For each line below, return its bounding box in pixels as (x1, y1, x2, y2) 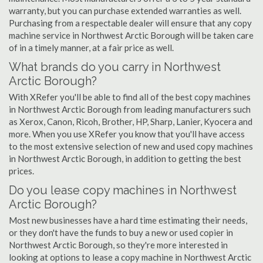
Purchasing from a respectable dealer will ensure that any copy (9, 18, 252, 28)
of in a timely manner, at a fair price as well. (9, 42, 174, 53)
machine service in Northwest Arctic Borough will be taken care (9, 30, 254, 41)
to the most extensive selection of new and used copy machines (9, 141, 253, 151)
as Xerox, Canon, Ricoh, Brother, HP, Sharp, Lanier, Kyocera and (9, 116, 252, 127)
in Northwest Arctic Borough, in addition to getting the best (9, 153, 241, 164)
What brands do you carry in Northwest (9, 60, 221, 74)
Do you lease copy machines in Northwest (9, 183, 237, 197)
